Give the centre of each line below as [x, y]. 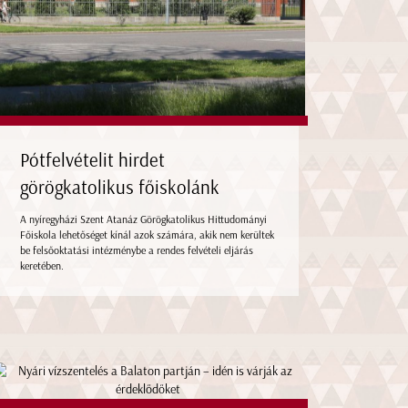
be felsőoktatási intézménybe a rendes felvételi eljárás [137, 250]
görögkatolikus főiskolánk [120, 187]
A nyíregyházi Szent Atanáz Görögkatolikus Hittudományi [144, 219]
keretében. [44, 265]
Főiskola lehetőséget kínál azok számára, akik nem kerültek [148, 235]
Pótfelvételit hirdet [93, 159]
